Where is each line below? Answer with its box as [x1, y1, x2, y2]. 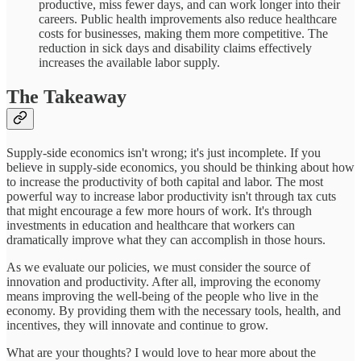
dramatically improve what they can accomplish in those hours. [6, 232, 326, 247]
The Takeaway [6, 85, 127, 107]
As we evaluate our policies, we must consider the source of [6, 259, 310, 274]
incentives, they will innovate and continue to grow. [6, 317, 268, 332]
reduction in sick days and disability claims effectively [39, 40, 312, 55]
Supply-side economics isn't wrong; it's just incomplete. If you [6, 145, 321, 160]
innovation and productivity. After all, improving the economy [6, 274, 321, 288]
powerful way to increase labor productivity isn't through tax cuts [6, 189, 336, 203]
